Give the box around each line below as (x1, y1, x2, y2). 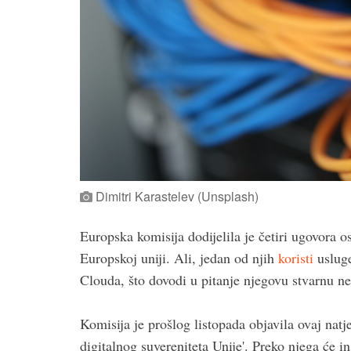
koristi (278, 248, 313, 267)
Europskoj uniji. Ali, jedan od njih (80, 248, 278, 267)
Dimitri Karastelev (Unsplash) (92, 186, 259, 205)
